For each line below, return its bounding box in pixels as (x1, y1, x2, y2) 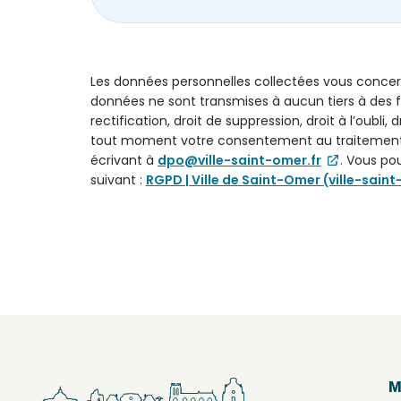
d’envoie (73, 221, 153, 240)
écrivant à (90, 150, 158, 169)
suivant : (90, 170, 146, 189)
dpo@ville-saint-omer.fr (157, 150, 321, 169)
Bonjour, (73, 262, 122, 281)
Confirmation (73, 196, 196, 215)
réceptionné (73, 361, 149, 380)
